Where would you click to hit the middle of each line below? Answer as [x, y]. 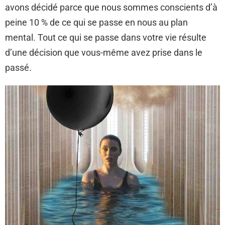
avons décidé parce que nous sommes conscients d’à [111, 7]
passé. [18, 68]
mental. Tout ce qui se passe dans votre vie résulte [106, 37]
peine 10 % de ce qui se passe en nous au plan [96, 22]
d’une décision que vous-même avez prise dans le [104, 52]
